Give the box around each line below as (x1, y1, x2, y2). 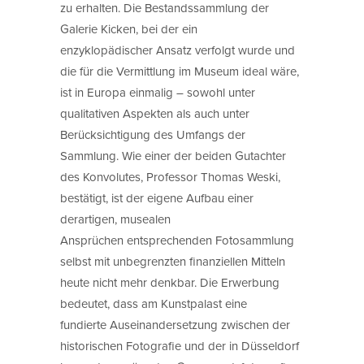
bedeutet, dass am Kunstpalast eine (60, 294, 247, 312)
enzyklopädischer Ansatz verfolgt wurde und (60, 41, 295, 58)
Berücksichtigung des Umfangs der (60, 125, 245, 143)
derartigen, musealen (60, 210, 171, 227)
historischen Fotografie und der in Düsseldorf (60, 336, 299, 354)
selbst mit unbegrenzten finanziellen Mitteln (60, 252, 285, 270)
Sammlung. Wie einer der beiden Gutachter (60, 146, 286, 164)
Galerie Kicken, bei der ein (60, 19, 197, 37)
